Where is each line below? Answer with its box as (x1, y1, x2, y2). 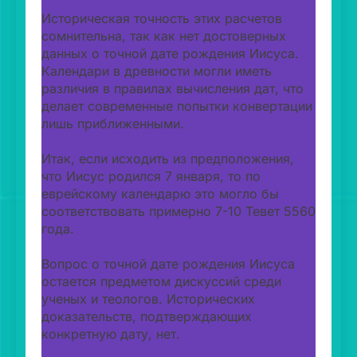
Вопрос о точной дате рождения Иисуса (41, 255, 295, 272)
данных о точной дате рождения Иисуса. (41, 45, 299, 61)
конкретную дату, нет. (41, 325, 180, 342)
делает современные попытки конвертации (41, 97, 312, 114)
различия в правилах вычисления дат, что (41, 80, 304, 96)
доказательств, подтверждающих (41, 308, 252, 324)
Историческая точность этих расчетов (41, 10, 282, 26)
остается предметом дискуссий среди (41, 273, 281, 289)
